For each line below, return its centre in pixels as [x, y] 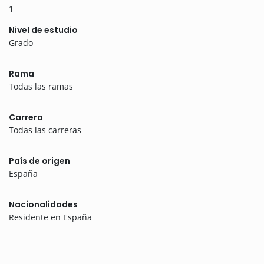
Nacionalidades [43, 205]
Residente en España [50, 217]
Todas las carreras [45, 130]
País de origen [39, 161]
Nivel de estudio [43, 30]
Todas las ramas [41, 87]
